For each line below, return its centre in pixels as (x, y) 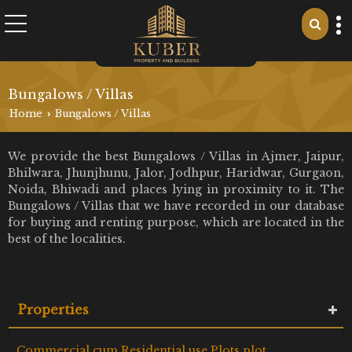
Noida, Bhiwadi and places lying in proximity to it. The (176, 189)
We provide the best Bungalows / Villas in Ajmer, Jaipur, (176, 156)
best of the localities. (67, 238)
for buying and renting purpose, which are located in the (176, 222)
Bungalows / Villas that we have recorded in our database (176, 205)
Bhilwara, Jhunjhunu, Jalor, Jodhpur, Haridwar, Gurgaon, (176, 172)
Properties (53, 309)
